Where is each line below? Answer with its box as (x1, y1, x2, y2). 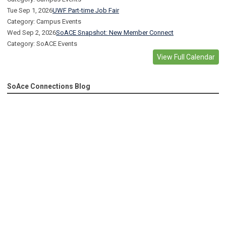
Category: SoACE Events (7, 40, 77, 48)
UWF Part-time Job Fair (52, 7, 119, 15)
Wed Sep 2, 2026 (7, 29, 56, 37)
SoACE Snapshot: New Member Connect (56, 29, 174, 37)
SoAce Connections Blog (7, 82, 90, 91)
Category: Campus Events (7, 18, 81, 26)
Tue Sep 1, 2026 (7, 7, 52, 15)
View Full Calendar (157, 53, 215, 62)
